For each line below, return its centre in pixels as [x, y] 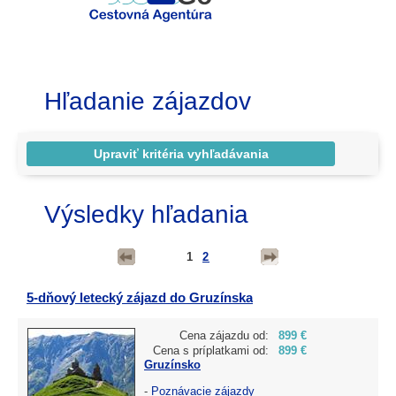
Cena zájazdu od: [224, 335]
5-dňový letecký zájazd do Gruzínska [140, 297]
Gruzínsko [172, 364]
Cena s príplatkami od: [211, 350]
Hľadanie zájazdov [148, 102]
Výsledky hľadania [146, 214]
